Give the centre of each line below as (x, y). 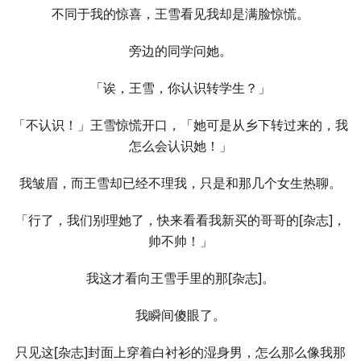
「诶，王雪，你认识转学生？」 (180, 88)
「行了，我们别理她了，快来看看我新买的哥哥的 (157, 220)
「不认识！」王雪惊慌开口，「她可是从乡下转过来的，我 (180, 125)
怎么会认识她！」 (180, 146)
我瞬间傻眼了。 (180, 315)
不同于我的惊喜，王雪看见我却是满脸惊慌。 (180, 14)
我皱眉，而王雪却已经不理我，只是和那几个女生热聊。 (180, 183)
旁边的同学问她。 (180, 51)
